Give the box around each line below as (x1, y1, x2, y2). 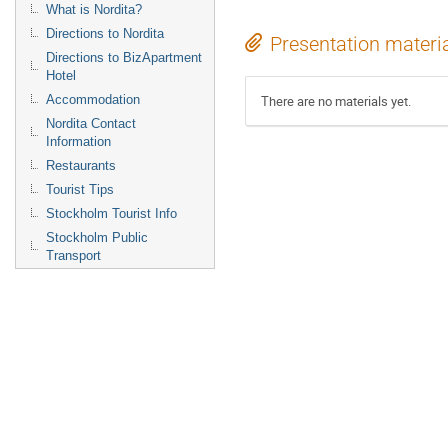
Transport (46, 248, 101, 263)
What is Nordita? (46, 2, 142, 17)
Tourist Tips (46, 182, 114, 197)
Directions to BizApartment (46, 50, 202, 65)
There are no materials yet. (261, 92, 411, 111)
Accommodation (46, 92, 140, 107)
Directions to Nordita (46, 26, 164, 41)
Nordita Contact (46, 116, 136, 131)
